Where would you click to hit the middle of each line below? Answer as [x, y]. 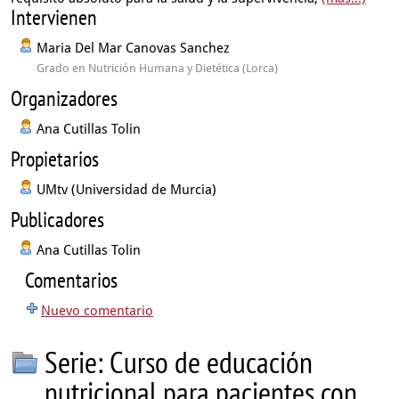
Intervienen [54, 17]
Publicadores [57, 220]
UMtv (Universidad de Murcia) [126, 190]
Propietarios [55, 159]
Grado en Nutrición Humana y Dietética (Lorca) [157, 68]
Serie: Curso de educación [179, 362]
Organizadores [64, 98]
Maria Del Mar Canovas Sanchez [133, 48]
